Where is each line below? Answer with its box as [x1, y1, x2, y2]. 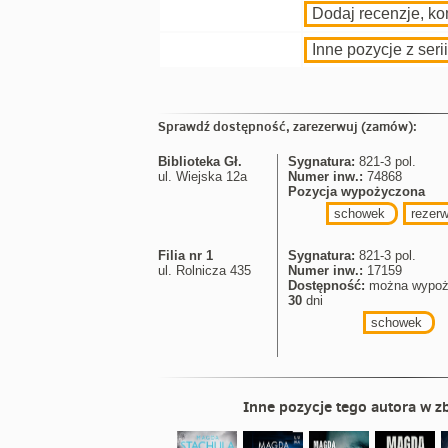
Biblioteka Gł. [158, 154, 242, 169]
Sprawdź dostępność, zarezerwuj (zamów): [158, 117, 417, 135]
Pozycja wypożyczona [288, 184, 425, 199]
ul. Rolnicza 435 [158, 263, 251, 278]
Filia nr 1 [158, 248, 213, 263]
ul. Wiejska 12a [158, 169, 247, 184]
